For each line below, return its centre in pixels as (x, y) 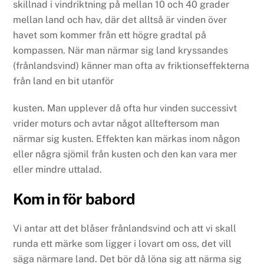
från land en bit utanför (64, 81)
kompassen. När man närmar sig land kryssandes (121, 50)
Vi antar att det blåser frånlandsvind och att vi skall (125, 229)
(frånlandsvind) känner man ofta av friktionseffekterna (131, 65)
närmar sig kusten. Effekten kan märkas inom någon (127, 139)
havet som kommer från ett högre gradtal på (110, 35)
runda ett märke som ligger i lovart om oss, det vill (123, 244)
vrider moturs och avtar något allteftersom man (116, 124)
